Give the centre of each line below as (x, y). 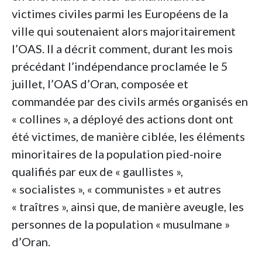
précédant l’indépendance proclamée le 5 (120, 66)
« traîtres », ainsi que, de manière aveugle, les (128, 207)
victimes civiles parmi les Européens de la (120, 14)
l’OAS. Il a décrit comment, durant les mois (122, 49)
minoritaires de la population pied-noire (117, 154)
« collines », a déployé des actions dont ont (123, 119)
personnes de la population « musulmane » (121, 224)
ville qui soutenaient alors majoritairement (124, 31)
